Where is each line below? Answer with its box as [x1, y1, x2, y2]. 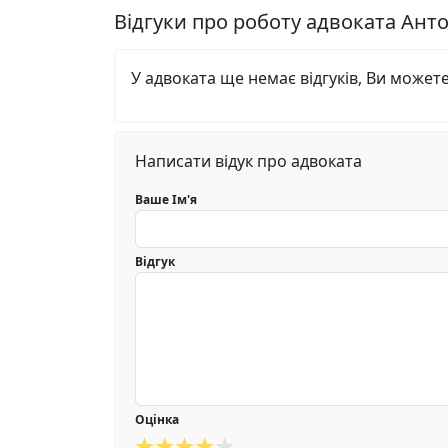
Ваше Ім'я [135, 191, 197, 208]
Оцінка [135, 411, 179, 428]
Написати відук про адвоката [135, 150, 362, 172]
